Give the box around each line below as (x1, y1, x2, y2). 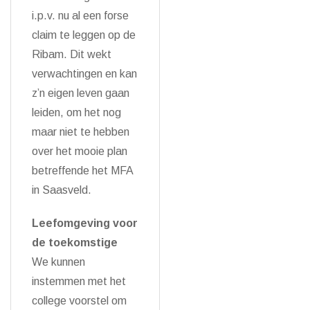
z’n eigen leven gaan (32, 87, 129, 99)
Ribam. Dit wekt (32, 48, 111, 60)
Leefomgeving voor (32, 217, 138, 229)
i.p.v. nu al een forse (32, 10, 129, 21)
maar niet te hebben (32, 126, 129, 138)
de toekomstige (32, 237, 118, 248)
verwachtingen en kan (32, 68, 137, 80)
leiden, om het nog (32, 107, 121, 118)
